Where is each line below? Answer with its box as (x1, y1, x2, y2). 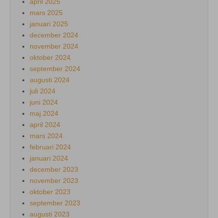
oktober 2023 (30, 187, 71, 196)
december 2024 (30, 31, 78, 39)
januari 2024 (30, 154, 68, 162)
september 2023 (30, 199, 80, 207)
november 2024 (30, 42, 78, 50)
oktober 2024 (30, 53, 71, 61)
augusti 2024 (30, 75, 70, 84)
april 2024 (30, 120, 60, 128)
